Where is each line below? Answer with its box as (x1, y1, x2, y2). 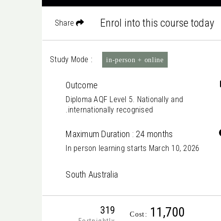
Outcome (66, 80, 98, 90)
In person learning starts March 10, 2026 (66, 144, 200, 153)
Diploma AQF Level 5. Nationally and (66, 95, 184, 104)
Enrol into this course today (100, 17, 215, 29)
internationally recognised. (68, 105, 153, 114)
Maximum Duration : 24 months (66, 129, 173, 139)
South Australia (66, 169, 118, 180)
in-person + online (106, 56, 164, 64)
